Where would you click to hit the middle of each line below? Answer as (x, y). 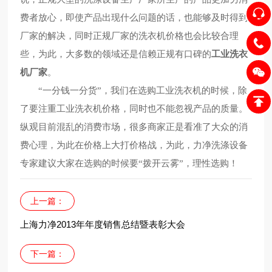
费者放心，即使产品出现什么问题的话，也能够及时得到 (134, 18)
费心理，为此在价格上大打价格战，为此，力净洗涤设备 (134, 145)
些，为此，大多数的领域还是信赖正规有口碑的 (116, 54)
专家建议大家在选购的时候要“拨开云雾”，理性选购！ (129, 163)
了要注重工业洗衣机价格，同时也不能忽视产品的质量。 (134, 109)
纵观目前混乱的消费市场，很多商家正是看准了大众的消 (134, 127)
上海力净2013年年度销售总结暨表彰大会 (103, 224)
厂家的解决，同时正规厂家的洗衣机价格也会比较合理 (130, 36)
